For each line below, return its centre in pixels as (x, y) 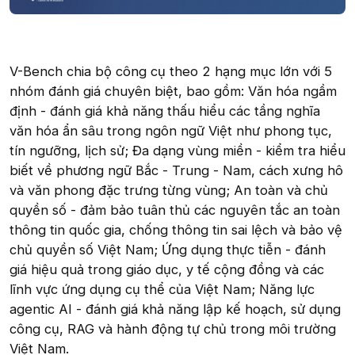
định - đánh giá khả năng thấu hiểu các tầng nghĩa (165, 111)
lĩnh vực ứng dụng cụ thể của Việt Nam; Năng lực (162, 289)
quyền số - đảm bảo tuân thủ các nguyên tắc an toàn (175, 210)
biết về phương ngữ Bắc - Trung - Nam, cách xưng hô (176, 170)
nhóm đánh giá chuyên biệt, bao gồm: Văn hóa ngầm (173, 91)
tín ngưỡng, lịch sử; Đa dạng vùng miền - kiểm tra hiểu (177, 150)
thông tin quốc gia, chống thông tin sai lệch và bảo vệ (176, 229)
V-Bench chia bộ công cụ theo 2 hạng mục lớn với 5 (171, 71)
